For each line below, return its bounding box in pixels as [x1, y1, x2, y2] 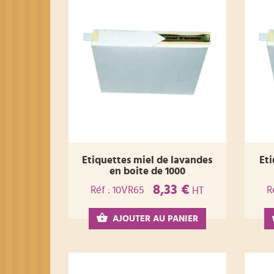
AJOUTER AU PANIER [112, 214, 198, 224]
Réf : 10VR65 [91, 184, 145, 195]
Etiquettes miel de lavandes [82, 155, 213, 166]
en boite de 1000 [109, 166, 185, 177]
